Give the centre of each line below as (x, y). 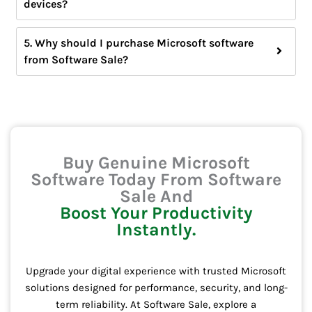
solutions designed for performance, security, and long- (156, 288)
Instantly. (156, 230)
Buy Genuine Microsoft (156, 163)
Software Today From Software (156, 180)
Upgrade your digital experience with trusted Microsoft (156, 271)
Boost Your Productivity (156, 213)
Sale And (156, 196)
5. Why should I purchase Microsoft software (139, 42)
